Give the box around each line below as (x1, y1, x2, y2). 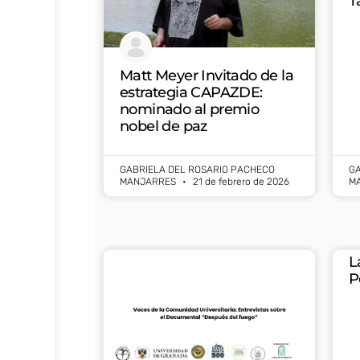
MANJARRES (120, 176, 178, 188)
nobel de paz (120, 117, 207, 136)
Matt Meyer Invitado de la (120, 67, 293, 85)
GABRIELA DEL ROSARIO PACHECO (120, 164, 275, 176)
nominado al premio (120, 100, 260, 119)
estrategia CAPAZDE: (120, 84, 263, 102)
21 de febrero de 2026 (190, 176, 289, 188)
